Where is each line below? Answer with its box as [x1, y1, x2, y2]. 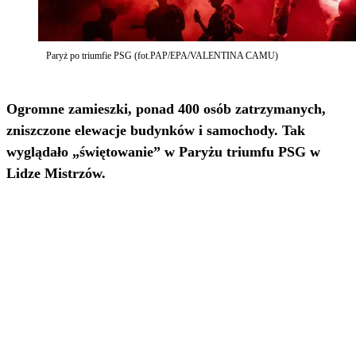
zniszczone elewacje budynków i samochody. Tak [6, 122, 305, 139]
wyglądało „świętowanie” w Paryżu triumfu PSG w [6, 144, 320, 161]
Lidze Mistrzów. [6, 165, 106, 182]
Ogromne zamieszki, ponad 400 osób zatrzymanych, [6, 101, 326, 118]
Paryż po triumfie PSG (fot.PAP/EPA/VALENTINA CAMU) [46, 50, 278, 62]
